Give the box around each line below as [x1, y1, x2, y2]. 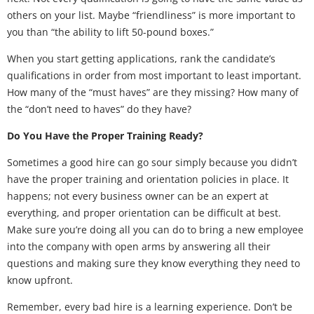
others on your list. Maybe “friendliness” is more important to [7, 8, 295, 22]
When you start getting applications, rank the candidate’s [7, 52, 275, 65]
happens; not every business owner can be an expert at [7, 189, 268, 203]
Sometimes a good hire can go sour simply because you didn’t [7, 156, 297, 169]
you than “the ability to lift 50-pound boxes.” [7, 25, 214, 39]
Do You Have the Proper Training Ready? [7, 129, 203, 142]
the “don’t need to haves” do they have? [7, 102, 191, 116]
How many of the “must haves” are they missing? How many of [7, 86, 299, 99]
